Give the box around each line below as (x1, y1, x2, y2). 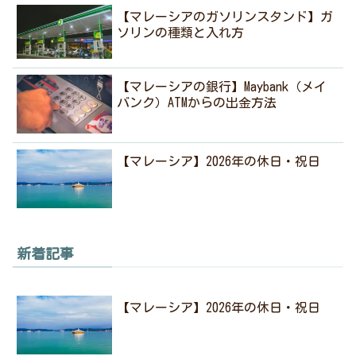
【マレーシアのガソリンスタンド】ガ (117, 10, 334, 24)
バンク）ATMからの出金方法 (117, 95, 277, 109)
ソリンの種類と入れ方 (117, 26, 245, 40)
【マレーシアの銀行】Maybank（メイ (117, 79, 327, 93)
